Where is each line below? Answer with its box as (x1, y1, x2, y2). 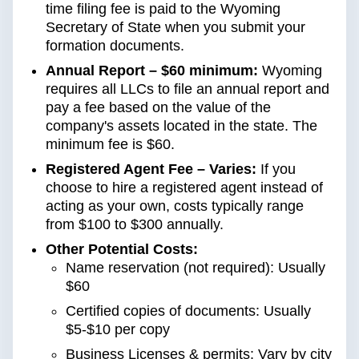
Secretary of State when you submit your (46, 19, 305, 36)
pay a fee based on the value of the (46, 99, 271, 116)
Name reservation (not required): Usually (66, 260, 325, 276)
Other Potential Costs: (46, 241, 198, 258)
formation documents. (46, 38, 184, 54)
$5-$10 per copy (66, 321, 170, 338)
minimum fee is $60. (46, 136, 175, 153)
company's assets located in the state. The (46, 118, 317, 135)
